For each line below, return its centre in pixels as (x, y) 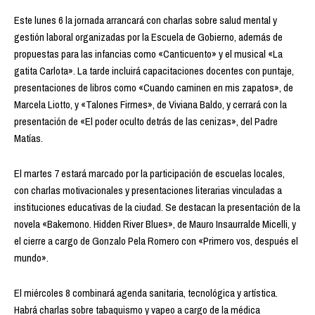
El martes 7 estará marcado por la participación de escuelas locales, (149, 173)
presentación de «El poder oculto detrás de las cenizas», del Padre (146, 121)
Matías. (28, 138)
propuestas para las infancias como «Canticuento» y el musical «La (148, 53)
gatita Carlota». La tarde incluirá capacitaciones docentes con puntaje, (154, 70)
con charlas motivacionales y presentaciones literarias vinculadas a (148, 190)
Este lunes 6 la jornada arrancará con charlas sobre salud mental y (146, 20)
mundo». (31, 257)
